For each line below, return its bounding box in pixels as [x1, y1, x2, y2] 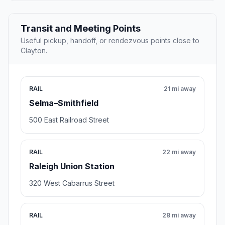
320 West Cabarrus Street [29, 179, 115, 188]
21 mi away [164, 85, 196, 93]
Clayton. [21, 46, 47, 55]
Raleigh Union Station [29, 161, 115, 172]
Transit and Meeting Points [21, 23, 141, 34]
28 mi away [162, 211, 196, 219]
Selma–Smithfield [29, 98, 98, 108]
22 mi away [162, 148, 196, 156]
